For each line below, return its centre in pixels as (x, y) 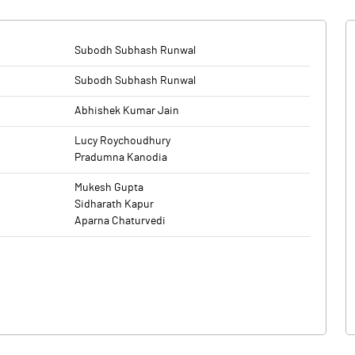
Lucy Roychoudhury (122, 141)
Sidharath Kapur (114, 204)
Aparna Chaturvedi (120, 221)
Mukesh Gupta (109, 188)
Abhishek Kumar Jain (127, 111)
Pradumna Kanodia (121, 158)
